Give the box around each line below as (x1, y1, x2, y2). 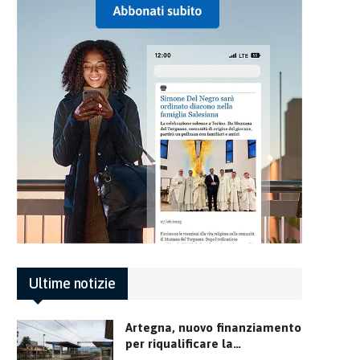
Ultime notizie (29, 274, 117, 292)
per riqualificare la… (125, 336, 241, 350)
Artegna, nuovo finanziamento (125, 320, 301, 334)
